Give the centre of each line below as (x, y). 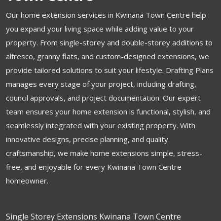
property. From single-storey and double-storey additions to (109, 42)
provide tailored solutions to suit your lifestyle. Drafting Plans (110, 70)
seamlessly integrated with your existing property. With (101, 125)
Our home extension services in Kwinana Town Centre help (106, 15)
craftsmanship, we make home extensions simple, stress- (104, 153)
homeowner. (27, 181)
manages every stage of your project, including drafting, (101, 84)
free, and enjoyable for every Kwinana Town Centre (94, 167)
